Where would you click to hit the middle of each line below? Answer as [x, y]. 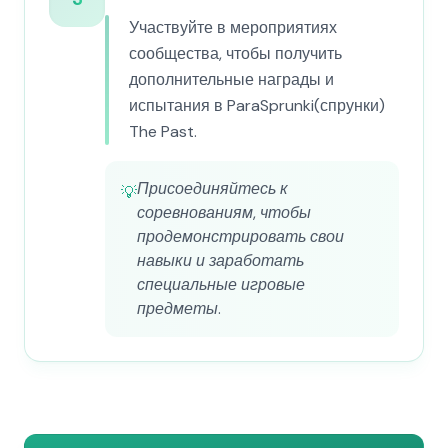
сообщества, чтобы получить [235, 53]
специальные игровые [221, 284]
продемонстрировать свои [240, 236]
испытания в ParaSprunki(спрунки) [257, 105]
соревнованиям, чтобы [224, 212]
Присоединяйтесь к [212, 188]
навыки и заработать [220, 260]
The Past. [163, 131]
